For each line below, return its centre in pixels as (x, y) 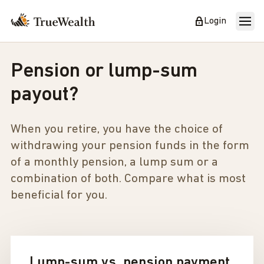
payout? (44, 95)
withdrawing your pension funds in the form (130, 146)
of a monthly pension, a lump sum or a (114, 162)
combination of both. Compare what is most (128, 179)
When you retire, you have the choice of (117, 129)
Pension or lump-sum (104, 72)
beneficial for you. (59, 195)
